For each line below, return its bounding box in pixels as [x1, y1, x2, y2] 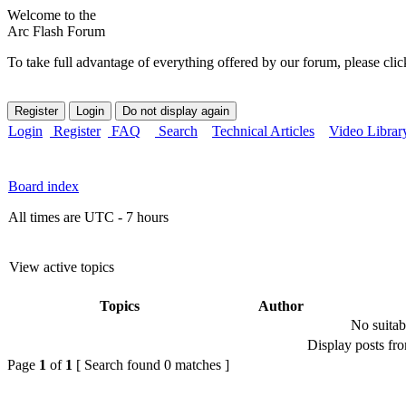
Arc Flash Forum [7, 24, 105, 39]
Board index [8, 179, 79, 194]
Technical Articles [212, 123, 314, 139]
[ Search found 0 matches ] [72, 357, 229, 372]
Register [50, 123, 101, 139]
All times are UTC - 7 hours [8, 209, 169, 225]
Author [255, 298, 307, 314]
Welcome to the [7, 7, 96, 23]
